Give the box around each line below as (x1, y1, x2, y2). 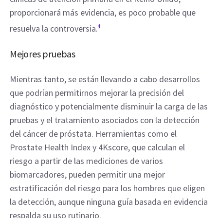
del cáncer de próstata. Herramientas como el (10, 128, 177, 139)
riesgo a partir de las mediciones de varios (10, 155, 163, 166)
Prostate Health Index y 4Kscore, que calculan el (10, 142, 185, 153)
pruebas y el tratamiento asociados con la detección (10, 114, 200, 126)
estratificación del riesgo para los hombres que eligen (10, 182, 205, 194)
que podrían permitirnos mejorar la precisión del (10, 87, 184, 98)
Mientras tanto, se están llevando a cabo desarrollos (10, 73, 200, 85)
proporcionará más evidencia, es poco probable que (10, 7, 196, 18)
